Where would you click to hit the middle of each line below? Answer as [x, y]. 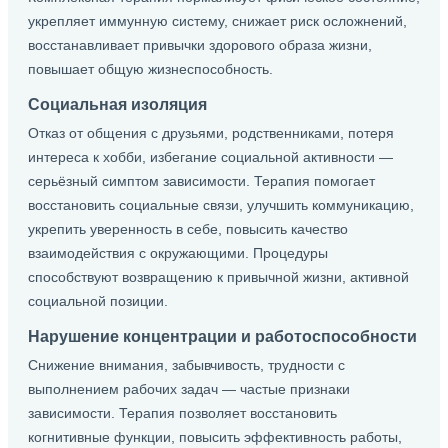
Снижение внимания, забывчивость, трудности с [186, 365]
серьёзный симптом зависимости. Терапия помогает [201, 181]
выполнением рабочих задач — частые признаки [189, 389]
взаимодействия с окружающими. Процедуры [178, 253]
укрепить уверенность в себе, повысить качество [188, 229]
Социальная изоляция [117, 104]
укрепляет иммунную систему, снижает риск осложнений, [217, 21]
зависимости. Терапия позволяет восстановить [182, 413]
